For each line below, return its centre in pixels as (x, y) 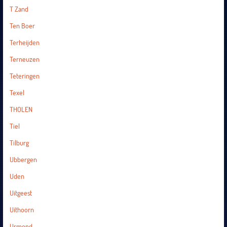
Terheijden (24, 43)
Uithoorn (22, 210)
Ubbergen (23, 160)
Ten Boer (22, 26)
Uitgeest (21, 193)
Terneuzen (24, 59)
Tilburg (19, 143)
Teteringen (24, 76)
